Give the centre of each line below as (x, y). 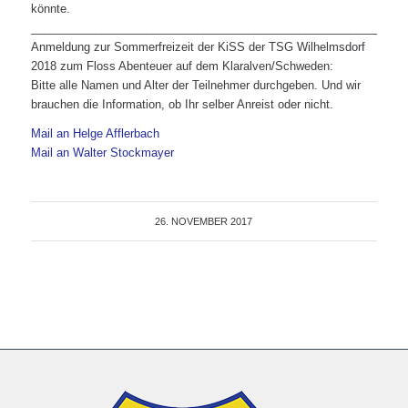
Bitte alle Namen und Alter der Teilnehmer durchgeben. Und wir (195, 85)
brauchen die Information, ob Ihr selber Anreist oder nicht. (182, 104)
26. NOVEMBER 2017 (204, 221)
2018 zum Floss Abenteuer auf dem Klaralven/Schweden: (182, 66)
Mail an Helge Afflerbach (95, 133)
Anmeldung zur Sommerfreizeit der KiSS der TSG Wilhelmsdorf (198, 46)
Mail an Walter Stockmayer (102, 152)
